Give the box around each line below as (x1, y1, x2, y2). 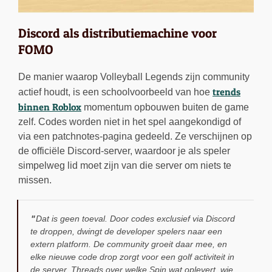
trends (212, 86, 240, 98)
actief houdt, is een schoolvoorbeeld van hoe (18, 87, 212, 98)
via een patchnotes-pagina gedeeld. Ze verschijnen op (18, 131, 252, 142)
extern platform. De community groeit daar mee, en (30, 239, 227, 250)
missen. (18, 175, 52, 186)
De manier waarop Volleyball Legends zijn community (18, 72, 250, 83)
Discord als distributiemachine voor (18, 25, 217, 41)
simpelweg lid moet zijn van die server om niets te (18, 160, 231, 171)
